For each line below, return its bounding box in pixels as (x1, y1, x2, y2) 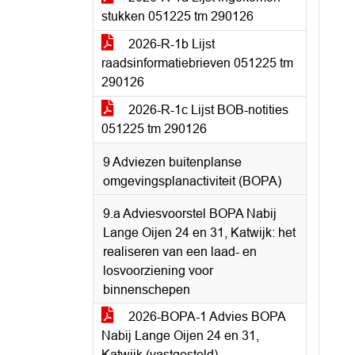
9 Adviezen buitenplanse (103, 155, 242, 169)
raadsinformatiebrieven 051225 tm (101, 56, 293, 70)
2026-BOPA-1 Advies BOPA (125, 310, 286, 323)
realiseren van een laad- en (103, 245, 257, 258)
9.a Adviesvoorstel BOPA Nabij (103, 207, 277, 220)
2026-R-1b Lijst (125, 37, 215, 51)
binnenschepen (103, 283, 190, 296)
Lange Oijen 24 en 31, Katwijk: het (103, 226, 296, 239)
